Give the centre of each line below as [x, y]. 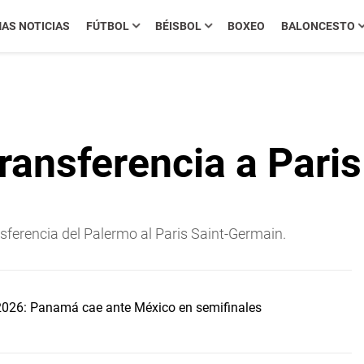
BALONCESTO [318, 26]
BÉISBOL [178, 26]
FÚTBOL [107, 26]
